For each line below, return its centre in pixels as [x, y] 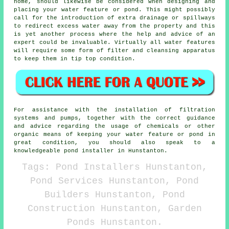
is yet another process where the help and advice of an [114, 35]
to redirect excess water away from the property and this [114, 26]
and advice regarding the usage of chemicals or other [114, 126]
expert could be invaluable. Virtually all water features [114, 43]
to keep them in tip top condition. [75, 59]
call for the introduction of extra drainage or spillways [114, 18]
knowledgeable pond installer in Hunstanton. [91, 151]
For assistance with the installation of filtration [114, 110]
